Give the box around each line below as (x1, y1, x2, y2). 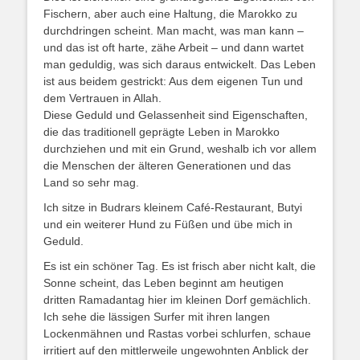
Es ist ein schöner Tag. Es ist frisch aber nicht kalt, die (43, 260, 316, 272)
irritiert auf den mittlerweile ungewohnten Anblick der (43, 344, 309, 357)
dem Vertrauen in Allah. (43, 92, 162, 104)
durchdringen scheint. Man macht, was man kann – (43, 24, 304, 37)
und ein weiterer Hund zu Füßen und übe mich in (43, 218, 292, 231)
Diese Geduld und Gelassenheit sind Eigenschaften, (43, 108, 308, 121)
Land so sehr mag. (43, 176, 139, 189)
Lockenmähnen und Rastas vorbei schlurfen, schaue (43, 327, 311, 340)
